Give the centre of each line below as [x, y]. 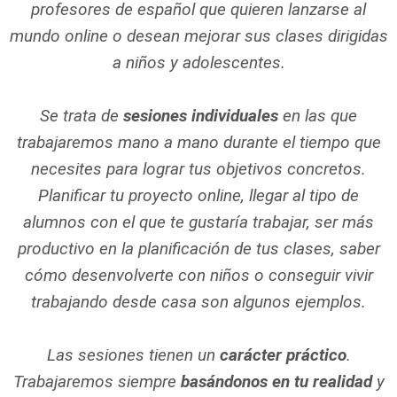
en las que [318, 116]
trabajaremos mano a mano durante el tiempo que [198, 142]
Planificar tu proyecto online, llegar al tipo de [198, 195]
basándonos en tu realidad [276, 381]
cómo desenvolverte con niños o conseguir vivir [198, 275]
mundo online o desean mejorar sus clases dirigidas [198, 36]
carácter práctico [280, 355]
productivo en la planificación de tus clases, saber [198, 249]
